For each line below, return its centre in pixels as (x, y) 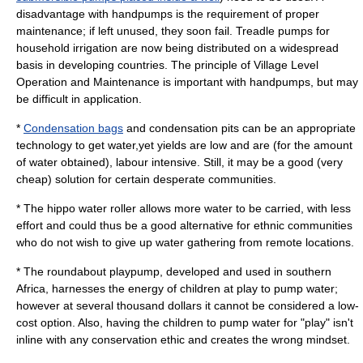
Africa (31, 288)
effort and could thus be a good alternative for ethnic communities (184, 225)
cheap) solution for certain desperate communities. (146, 179)
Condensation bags (73, 128)
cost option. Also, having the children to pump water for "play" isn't (185, 322)
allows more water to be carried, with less (243, 208)
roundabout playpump (103, 271)
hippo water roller (92, 208)
